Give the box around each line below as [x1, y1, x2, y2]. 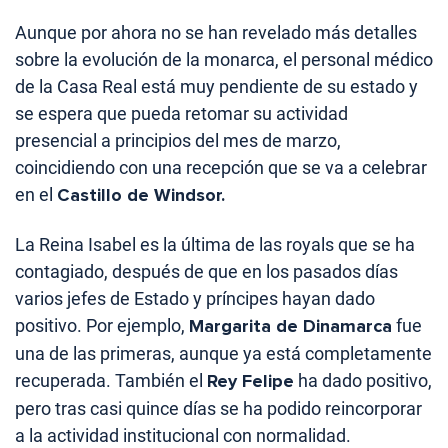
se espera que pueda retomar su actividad [15, 103, 348, 125]
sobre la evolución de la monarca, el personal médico [15, 49, 433, 71]
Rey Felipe [207, 370, 294, 393]
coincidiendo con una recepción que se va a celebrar [15, 157, 427, 179]
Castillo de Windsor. [57, 184, 225, 207]
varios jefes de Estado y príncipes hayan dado [15, 288, 375, 310]
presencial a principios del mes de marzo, [15, 130, 341, 152]
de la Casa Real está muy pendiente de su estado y [15, 76, 418, 98]
